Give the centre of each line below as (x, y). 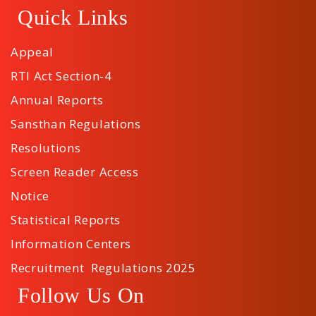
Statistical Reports (66, 220)
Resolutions (46, 148)
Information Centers (71, 244)
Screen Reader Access (75, 172)
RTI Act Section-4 (61, 76)
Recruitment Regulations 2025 (103, 268)
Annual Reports (57, 100)
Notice (30, 196)
